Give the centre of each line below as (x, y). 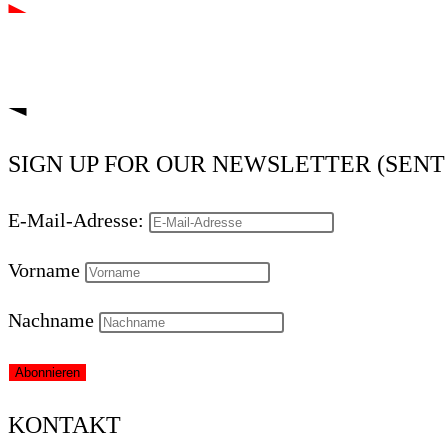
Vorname (44, 269)
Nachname (51, 319)
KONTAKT (64, 424)
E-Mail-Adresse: (76, 219)
